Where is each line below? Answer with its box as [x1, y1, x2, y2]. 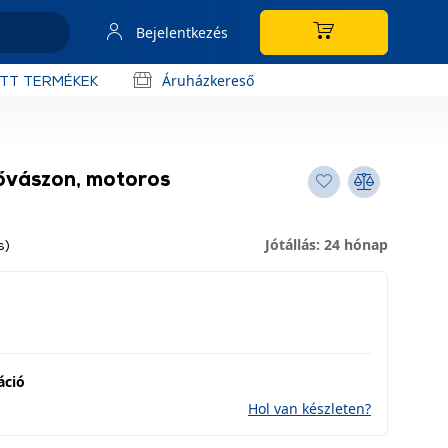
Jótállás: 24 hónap [265, 235, 388, 254]
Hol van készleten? [248, 399, 371, 418]
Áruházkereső [162, 70, 254, 90]
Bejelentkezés [136, 22, 228, 42]
